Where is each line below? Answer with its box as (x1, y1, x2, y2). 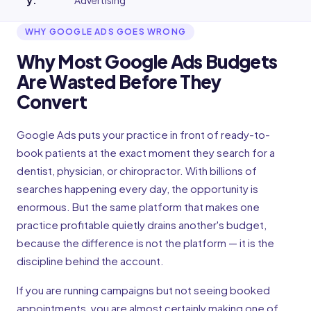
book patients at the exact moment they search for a (17, 146, 275, 160)
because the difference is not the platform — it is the (17, 236, 274, 250)
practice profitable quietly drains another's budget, (17, 218, 267, 232)
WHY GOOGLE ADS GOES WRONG (25, 26, 186, 37)
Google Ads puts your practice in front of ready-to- (17, 128, 270, 142)
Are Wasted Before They (17, 70, 221, 94)
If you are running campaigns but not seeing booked (17, 283, 270, 297)
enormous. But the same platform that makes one (17, 200, 260, 214)
